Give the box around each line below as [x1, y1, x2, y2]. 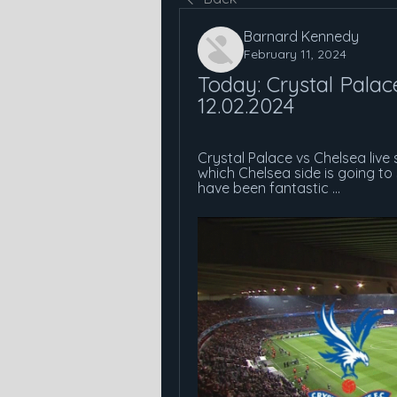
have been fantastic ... [198, 179, 340, 197]
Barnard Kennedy [244, 27, 359, 45]
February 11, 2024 [244, 46, 346, 62]
